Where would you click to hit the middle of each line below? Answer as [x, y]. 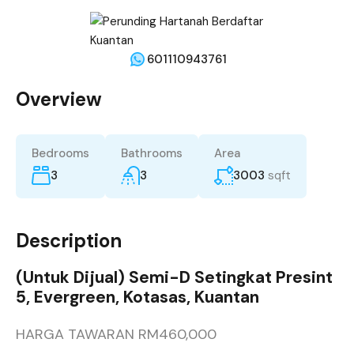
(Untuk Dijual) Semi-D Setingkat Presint [174, 278]
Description [69, 241]
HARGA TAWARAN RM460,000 [116, 335]
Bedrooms [60, 153]
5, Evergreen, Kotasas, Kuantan [137, 298]
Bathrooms [152, 153]
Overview [59, 99]
